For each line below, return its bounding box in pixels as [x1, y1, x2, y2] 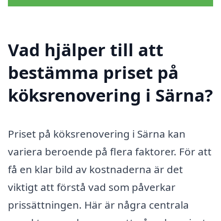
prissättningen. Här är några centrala [8, 197, 189, 212]
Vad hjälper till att [8, 37, 163, 61]
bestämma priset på [8, 60, 179, 84]
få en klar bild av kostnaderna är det [8, 162, 183, 176]
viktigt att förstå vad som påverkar [8, 180, 176, 194]
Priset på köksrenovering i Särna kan [8, 126, 185, 141]
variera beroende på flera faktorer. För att [8, 144, 212, 158]
